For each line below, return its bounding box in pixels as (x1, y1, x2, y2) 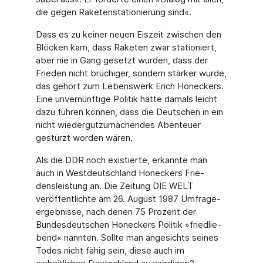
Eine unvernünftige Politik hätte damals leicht (35, 93, 217, 104)
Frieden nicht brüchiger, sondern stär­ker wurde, (35, 68, 227, 79)
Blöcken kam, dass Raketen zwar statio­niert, (35, 42, 217, 53)
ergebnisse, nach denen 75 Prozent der (35, 206, 196, 217)
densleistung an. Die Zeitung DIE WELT (35, 180, 193, 191)
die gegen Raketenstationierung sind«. (35, 6, 191, 18)
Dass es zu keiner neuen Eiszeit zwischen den (35, 29, 221, 40)
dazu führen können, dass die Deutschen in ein (35, 106, 223, 117)
